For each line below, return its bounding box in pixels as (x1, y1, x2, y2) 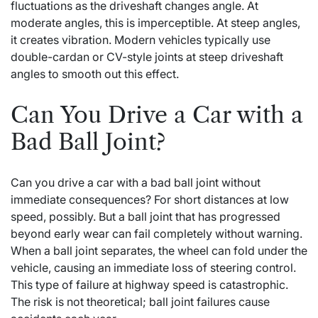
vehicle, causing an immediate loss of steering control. (11, 261, 296, 275)
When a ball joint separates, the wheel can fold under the (11, 243, 307, 258)
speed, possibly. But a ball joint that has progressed (11, 209, 280, 224)
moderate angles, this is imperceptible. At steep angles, (11, 16, 300, 31)
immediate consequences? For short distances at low (11, 192, 289, 207)
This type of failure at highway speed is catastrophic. (11, 278, 288, 292)
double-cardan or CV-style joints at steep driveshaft (11, 50, 283, 65)
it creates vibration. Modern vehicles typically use (11, 33, 270, 48)
